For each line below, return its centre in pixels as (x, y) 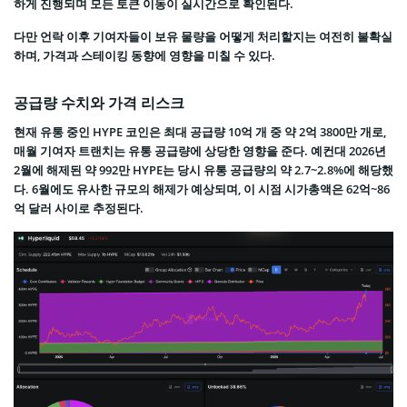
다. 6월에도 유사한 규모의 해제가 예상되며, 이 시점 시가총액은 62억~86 (202, 189)
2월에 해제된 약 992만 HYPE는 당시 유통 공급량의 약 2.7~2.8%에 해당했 (203, 170)
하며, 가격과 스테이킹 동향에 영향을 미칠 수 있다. (144, 56)
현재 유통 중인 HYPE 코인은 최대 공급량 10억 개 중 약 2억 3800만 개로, (200, 132)
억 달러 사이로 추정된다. (79, 208)
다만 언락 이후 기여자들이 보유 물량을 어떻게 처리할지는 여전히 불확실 (203, 37)
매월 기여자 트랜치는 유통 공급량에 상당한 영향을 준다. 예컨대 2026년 (200, 151)
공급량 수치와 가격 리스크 (99, 103)
